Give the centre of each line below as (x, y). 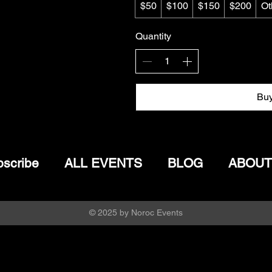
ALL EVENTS (103, 163)
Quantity (153, 36)
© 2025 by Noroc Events (136, 212)
